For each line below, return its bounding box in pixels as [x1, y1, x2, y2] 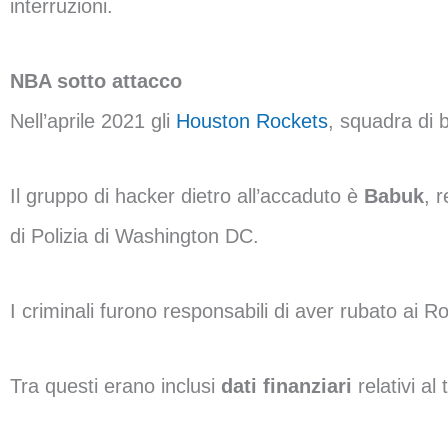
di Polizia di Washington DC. [10, 225, 259, 247]
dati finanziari [221, 375, 358, 397]
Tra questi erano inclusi [10, 375, 221, 397]
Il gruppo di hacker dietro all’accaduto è [10, 185, 364, 207]
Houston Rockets [176, 110, 328, 132]
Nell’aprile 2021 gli [10, 110, 176, 132]
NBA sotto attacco [10, 70, 182, 92]
